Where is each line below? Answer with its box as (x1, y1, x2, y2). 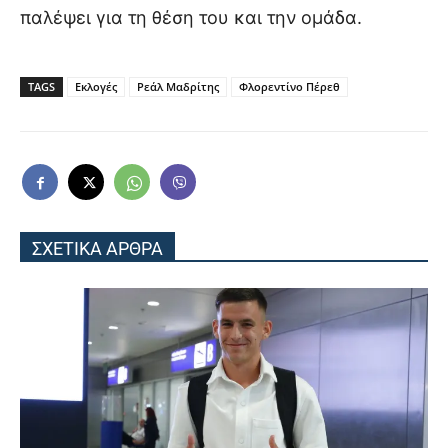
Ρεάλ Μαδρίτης (137, 78, 219, 94)
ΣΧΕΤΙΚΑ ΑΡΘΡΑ (32, 237, 163, 259)
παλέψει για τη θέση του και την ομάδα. (20, 6, 362, 28)
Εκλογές (75, 78, 117, 94)
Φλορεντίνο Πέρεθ (239, 78, 340, 94)
